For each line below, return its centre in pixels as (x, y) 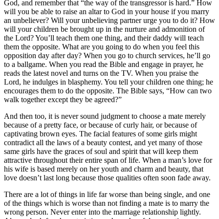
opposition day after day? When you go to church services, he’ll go (107, 55)
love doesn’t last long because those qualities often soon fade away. (107, 177)
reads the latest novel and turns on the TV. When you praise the (101, 73)
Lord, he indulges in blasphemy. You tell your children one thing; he (109, 82)
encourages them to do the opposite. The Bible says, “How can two (108, 90)
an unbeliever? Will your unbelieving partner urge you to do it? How (109, 20)
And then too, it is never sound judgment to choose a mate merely (105, 116)
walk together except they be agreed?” (63, 99)
